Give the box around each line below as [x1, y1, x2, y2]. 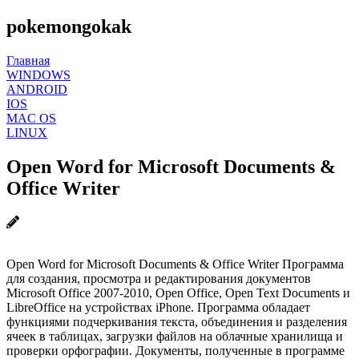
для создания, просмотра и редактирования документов [6, 271, 311, 285]
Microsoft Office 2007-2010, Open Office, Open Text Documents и [6, 285, 350, 300]
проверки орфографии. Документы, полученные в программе [6, 343, 345, 357]
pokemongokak [6, 15, 131, 37]
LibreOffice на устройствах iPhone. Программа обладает [6, 300, 310, 314]
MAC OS [6, 111, 56, 125]
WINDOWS [6, 67, 71, 82]
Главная [6, 53, 50, 67]
